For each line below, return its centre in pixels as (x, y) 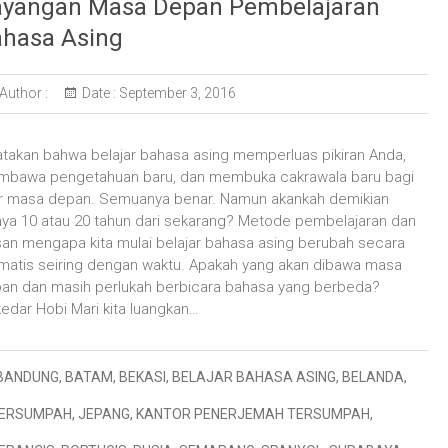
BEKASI (142, 377)
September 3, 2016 (175, 93)
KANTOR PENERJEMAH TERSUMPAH (253, 414)
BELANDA (373, 377)
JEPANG (104, 414)
